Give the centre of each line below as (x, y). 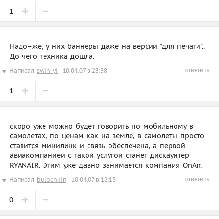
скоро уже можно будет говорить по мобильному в (101, 126)
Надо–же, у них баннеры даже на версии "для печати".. (107, 46)
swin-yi (47, 70)
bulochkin (52, 179)
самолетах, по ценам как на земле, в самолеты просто (107, 136)
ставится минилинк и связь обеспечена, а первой (98, 145)
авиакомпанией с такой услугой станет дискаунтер (99, 155)
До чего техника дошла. (52, 56)
